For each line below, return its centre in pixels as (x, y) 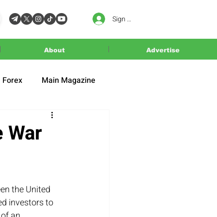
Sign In (122, 19)
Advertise (163, 50)
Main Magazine (69, 80)
